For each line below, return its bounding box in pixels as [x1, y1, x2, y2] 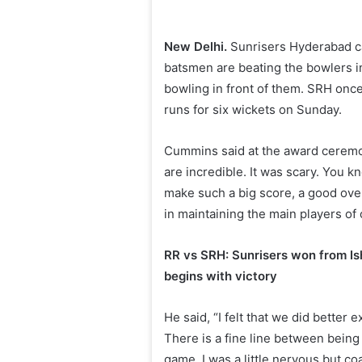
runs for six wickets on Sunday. [164, 102, 343, 118]
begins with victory [164, 268, 278, 284]
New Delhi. [164, 39, 228, 55]
